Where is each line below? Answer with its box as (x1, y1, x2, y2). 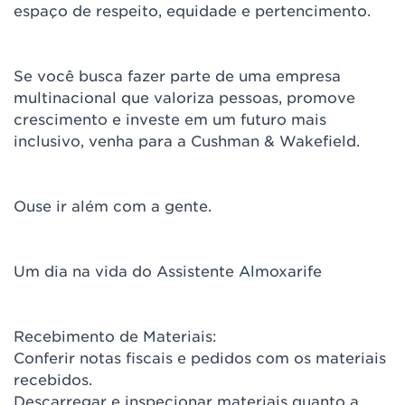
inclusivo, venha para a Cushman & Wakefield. (14, 131, 360, 149)
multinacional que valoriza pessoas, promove (14, 88, 355, 106)
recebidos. (14, 370, 92, 388)
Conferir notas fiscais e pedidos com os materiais (14, 348, 386, 366)
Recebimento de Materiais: (14, 326, 217, 344)
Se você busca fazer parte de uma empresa (14, 66, 341, 84)
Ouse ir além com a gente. (14, 196, 212, 214)
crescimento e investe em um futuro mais (14, 109, 326, 127)
